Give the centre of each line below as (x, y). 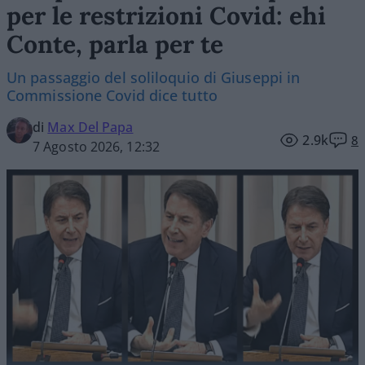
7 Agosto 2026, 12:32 (96, 147)
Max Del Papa (90, 128)
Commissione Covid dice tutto (112, 96)
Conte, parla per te (115, 44)
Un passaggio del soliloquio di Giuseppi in (154, 78)
